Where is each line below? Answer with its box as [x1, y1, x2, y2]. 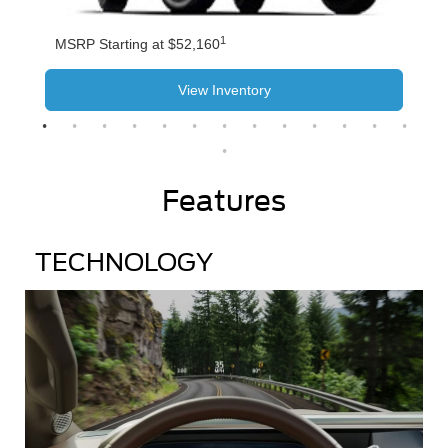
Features [162, 183, 286, 218]
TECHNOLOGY [35, 247, 213, 277]
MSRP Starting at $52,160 [55, 35, 220, 52]
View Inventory [177, 81, 271, 98]
